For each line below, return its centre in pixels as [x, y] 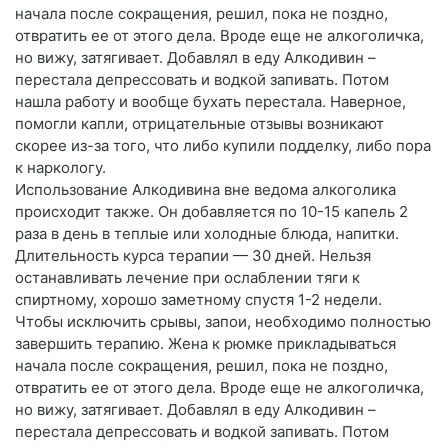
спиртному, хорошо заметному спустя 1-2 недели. [198, 300]
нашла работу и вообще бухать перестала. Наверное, [210, 102]
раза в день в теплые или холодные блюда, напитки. [207, 234]
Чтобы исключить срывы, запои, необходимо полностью [223, 322]
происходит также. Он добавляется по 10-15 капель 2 [211, 212]
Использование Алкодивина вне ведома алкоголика [205, 190]
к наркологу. [60, 168]
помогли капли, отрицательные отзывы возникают [199, 124]
